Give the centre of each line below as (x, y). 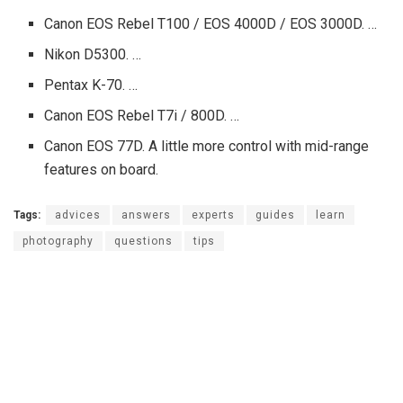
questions (143, 242)
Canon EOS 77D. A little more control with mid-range (207, 147)
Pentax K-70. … (91, 85)
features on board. (102, 170)
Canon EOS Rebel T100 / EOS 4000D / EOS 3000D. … (211, 24)
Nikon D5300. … (93, 55)
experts (213, 215)
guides (275, 215)
